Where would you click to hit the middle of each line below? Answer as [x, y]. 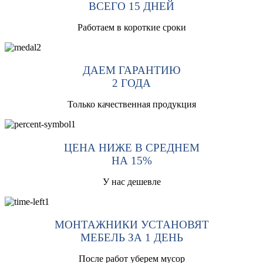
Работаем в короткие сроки [131, 28]
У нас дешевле [131, 181]
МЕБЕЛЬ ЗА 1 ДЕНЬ [131, 237]
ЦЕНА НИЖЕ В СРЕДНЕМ [131, 147]
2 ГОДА [131, 83]
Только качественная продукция [131, 104]
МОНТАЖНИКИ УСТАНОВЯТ [131, 224]
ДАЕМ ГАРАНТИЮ [131, 70]
